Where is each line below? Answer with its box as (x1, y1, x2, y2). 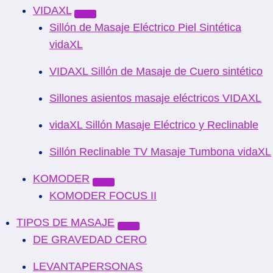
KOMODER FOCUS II (49, 190, 157, 202)
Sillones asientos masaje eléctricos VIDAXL (49, 92, 261, 104)
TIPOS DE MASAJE (16, 216, 115, 229)
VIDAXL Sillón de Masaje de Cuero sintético (49, 65, 263, 77)
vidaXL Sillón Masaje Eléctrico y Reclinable (49, 119, 258, 131)
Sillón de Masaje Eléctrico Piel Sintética (49, 21, 241, 34)
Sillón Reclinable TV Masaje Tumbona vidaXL (49, 146, 271, 158)
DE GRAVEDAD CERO (33, 233, 147, 246)
